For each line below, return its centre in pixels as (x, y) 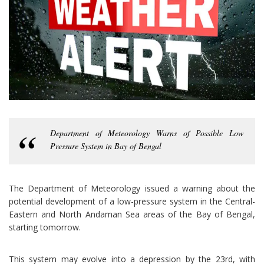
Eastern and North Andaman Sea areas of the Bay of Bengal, (132, 214)
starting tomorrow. (45, 227)
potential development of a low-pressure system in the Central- (132, 202)
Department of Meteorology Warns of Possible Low (147, 133)
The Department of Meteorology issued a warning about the (132, 189)
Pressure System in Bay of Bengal (106, 146)
